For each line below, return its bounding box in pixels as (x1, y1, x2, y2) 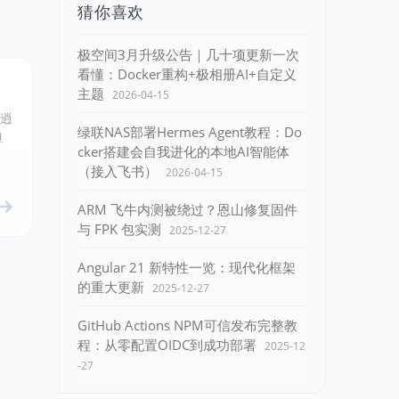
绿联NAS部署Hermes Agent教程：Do (77, 123, 302, 141)
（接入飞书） (77, 162, 158, 180)
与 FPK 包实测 (77, 220, 161, 238)
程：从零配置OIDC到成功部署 (77, 336, 256, 354)
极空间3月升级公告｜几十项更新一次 (77, 45, 299, 63)
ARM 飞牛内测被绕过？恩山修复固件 (77, 200, 297, 218)
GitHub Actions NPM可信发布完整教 (77, 316, 297, 334)
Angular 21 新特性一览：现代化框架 (77, 258, 296, 276)
